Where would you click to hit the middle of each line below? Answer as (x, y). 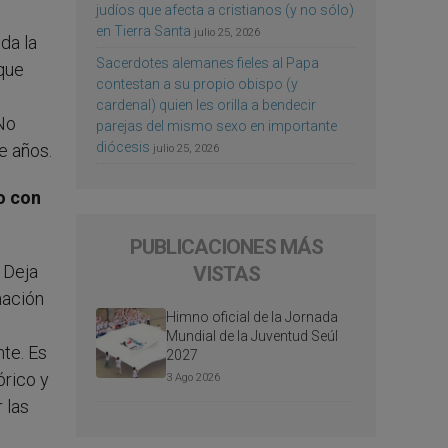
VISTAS (226, 273)
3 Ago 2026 (193, 377)
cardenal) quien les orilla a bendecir (206, 104)
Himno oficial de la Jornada (252, 316)
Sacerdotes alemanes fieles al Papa (207, 62)
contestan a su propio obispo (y (197, 83)
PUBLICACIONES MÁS (226, 246)
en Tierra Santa (143, 30)
